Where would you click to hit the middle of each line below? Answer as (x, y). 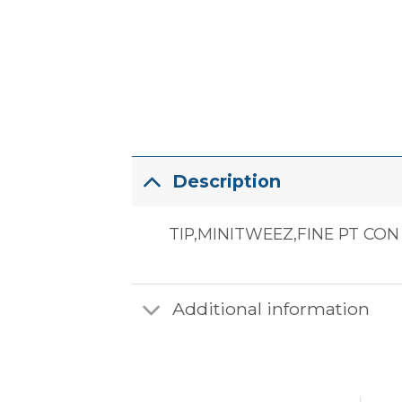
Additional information (271, 309)
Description (226, 181)
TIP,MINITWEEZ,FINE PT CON (284, 234)
